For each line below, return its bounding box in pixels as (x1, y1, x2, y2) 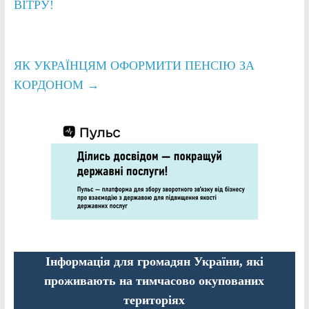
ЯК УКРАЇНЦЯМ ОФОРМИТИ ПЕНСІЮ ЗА (13, 58, 255, 72)
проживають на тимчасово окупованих (44, 273, 265, 288)
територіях (123, 292, 186, 307)
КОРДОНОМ (13, 77, 87, 92)
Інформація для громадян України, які (45, 254, 263, 268)
